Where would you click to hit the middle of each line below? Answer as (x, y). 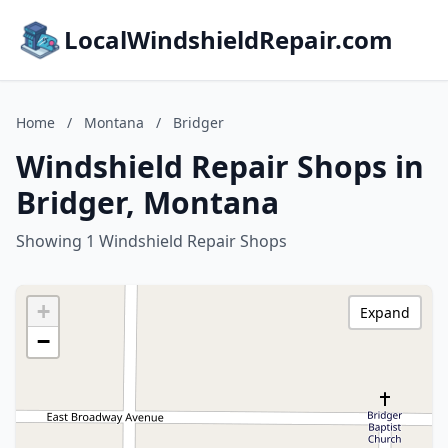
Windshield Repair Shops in (220, 166)
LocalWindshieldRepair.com (228, 39)
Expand (385, 312)
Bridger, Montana (147, 202)
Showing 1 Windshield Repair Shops (151, 241)
